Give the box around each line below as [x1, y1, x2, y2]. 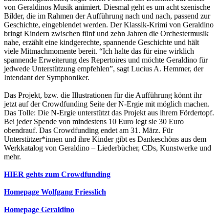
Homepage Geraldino [4, 205, 74, 214]
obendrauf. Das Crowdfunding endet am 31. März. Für [4, 126, 173, 135]
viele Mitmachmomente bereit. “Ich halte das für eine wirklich [4, 47, 194, 56]
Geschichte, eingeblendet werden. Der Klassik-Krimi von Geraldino [4, 21, 214, 29]
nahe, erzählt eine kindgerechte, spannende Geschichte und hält [4, 38, 199, 47]
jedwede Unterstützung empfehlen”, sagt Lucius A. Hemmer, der [4, 65, 203, 73]
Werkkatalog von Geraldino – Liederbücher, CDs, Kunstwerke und [4, 144, 211, 153]
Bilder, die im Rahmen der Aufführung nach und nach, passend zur [4, 12, 210, 21]
